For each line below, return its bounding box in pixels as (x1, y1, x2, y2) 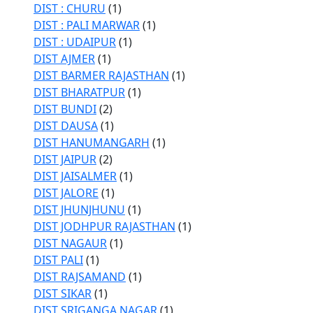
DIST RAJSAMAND (34, 269, 126, 284)
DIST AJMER (34, 51, 95, 66)
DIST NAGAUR (34, 235, 107, 251)
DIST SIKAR (34, 286, 92, 301)
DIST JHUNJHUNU (34, 202, 125, 217)
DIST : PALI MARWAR (34, 17, 140, 33)
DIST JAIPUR (34, 152, 96, 167)
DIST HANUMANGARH (34, 135, 150, 150)
